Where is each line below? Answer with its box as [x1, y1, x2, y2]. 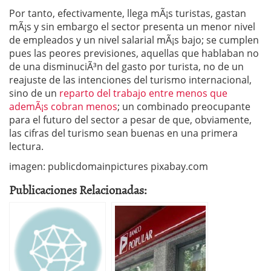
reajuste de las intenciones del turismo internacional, [9, 73, 252, 87]
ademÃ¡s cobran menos [9, 100, 117, 113]
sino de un [9, 87, 59, 100]
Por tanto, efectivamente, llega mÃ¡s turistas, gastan [9, 7, 246, 20]
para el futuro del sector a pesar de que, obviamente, [9, 113, 252, 126]
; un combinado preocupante [117, 100, 250, 113]
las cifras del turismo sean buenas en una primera [9, 126, 238, 140]
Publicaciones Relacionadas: [9, 180, 147, 198]
